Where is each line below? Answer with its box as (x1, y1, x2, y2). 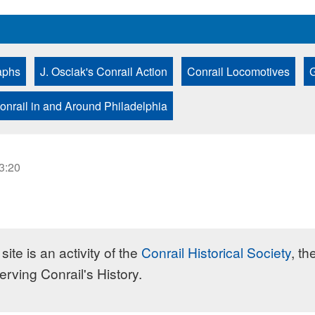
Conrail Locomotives (187, 63, 290, 79)
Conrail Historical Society (141, 242, 291, 262)
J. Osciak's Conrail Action (40, 63, 167, 79)
